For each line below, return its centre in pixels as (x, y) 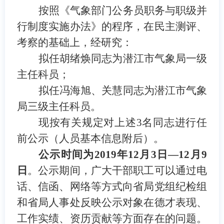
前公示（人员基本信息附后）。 (90, 138)
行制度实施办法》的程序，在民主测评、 (112, 26)
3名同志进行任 (172, 122)
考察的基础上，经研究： (74, 42)
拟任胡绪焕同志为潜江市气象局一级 (123, 58)
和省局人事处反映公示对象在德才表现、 (112, 202)
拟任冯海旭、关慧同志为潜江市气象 (123, 90)
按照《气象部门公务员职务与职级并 (123, 10)
